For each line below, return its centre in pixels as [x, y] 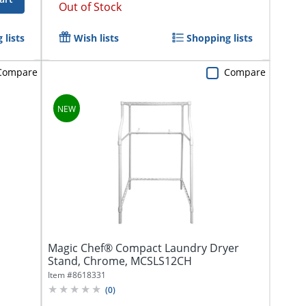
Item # [60, 275]
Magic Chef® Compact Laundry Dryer [143, 248]
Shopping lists [220, 38]
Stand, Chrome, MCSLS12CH [120, 261]
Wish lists [96, 38]
